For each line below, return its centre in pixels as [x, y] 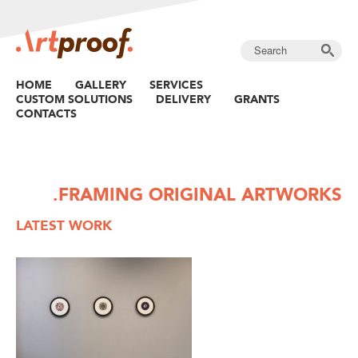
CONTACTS [46, 113]
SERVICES [176, 85]
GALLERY [101, 85]
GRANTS [257, 99]
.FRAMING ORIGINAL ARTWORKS [197, 194]
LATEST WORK [64, 225]
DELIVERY [183, 99]
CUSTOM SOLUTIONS [74, 99]
